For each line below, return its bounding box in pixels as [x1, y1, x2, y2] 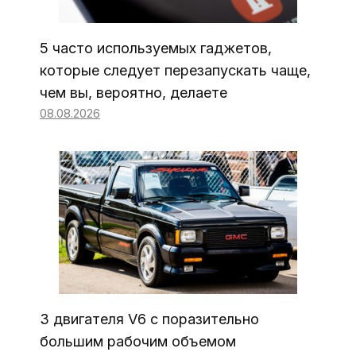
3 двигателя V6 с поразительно [40, 311, 259, 328]
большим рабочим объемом [40, 333, 236, 350]
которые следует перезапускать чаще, [40, 62, 311, 79]
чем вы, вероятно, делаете [40, 84, 227, 102]
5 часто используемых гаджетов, [40, 40, 272, 57]
